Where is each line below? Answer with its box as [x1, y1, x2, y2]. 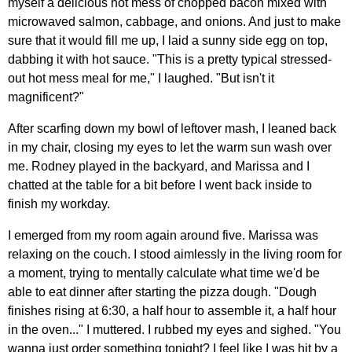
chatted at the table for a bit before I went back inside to [8, 178, 312, 192]
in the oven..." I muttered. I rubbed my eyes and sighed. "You [8, 322, 341, 336]
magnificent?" [8, 90, 84, 104]
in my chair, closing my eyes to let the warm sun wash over [8, 140, 332, 154]
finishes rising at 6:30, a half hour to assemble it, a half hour [8, 303, 336, 317]
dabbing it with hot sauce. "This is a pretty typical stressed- [8, 52, 332, 66]
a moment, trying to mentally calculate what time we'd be [8, 266, 320, 280]
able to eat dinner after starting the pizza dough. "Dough [8, 284, 317, 299]
